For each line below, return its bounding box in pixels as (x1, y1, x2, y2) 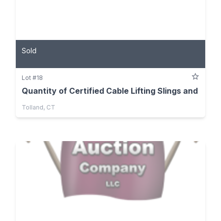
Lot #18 (22, 74, 43, 82)
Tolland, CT (22, 104, 55, 111)
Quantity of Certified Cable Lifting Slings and (22, 86, 198, 96)
